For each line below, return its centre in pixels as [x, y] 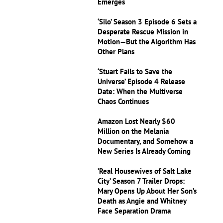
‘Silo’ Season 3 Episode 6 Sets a [147, 22]
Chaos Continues [123, 101]
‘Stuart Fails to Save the [135, 71]
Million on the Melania [133, 131]
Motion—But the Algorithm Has [147, 42]
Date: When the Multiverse [140, 91]
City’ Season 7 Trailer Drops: [141, 181]
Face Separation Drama [134, 211]
